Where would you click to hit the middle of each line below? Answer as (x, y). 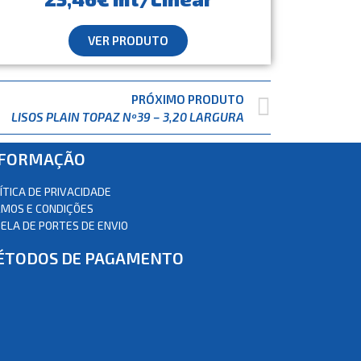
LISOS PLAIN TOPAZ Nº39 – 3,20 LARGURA (128, 116)
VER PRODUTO (129, 41)
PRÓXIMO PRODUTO (188, 99)
